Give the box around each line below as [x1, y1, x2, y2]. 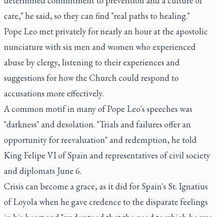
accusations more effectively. [4, 87, 106, 99]
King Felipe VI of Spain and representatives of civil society [4, 149, 210, 161]
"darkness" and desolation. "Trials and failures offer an [4, 118, 191, 130]
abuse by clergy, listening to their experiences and [4, 56, 180, 68]
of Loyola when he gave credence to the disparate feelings [4, 196, 208, 207]
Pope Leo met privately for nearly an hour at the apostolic [4, 25, 208, 37]
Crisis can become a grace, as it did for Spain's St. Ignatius [4, 180, 208, 192]
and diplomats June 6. [4, 165, 81, 176]
